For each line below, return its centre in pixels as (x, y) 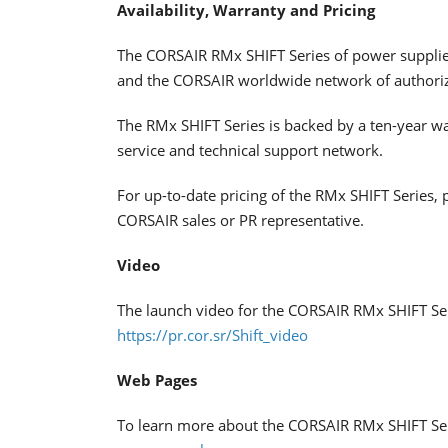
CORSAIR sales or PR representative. (240, 219)
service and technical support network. (250, 149)
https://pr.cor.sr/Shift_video (212, 334)
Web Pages (157, 379)
